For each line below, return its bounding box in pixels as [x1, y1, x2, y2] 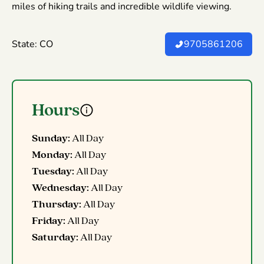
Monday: [32, 147, 72, 161]
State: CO [12, 37, 53, 51]
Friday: [32, 213, 65, 227]
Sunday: [32, 131, 70, 145]
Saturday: [32, 230, 78, 244]
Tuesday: [32, 164, 74, 178]
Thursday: [32, 197, 81, 211]
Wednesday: [32, 180, 89, 194]
